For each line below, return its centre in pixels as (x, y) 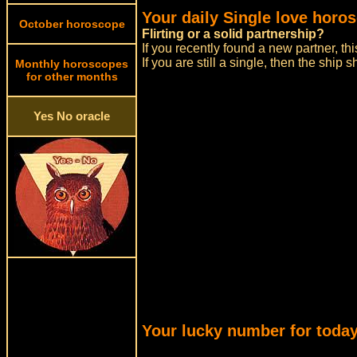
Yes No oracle (72, 116)
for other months (72, 76)
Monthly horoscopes (72, 64)
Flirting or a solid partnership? (233, 34)
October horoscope (72, 24)
